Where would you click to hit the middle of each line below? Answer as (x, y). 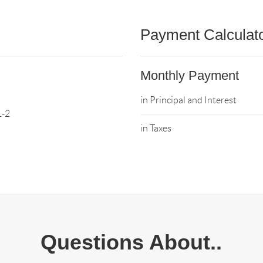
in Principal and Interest (188, 100)
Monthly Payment (189, 75)
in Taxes (156, 128)
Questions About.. (131, 242)
